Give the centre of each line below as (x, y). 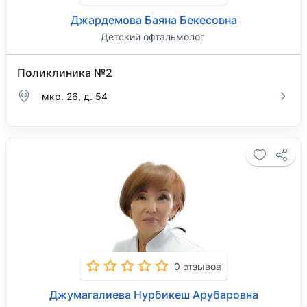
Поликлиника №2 (65, 73)
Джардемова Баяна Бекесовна (153, 20)
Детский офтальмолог (152, 37)
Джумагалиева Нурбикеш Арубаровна (153, 295)
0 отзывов (197, 266)
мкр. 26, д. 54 (75, 96)
